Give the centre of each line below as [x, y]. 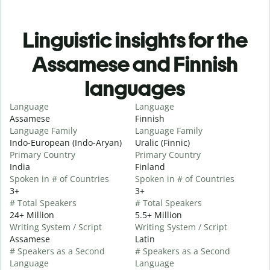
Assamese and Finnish [135, 64]
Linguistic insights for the [135, 40]
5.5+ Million [159, 215]
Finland [150, 166]
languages [135, 88]
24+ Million [32, 215]
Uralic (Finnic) [162, 142]
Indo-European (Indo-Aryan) [66, 142]
